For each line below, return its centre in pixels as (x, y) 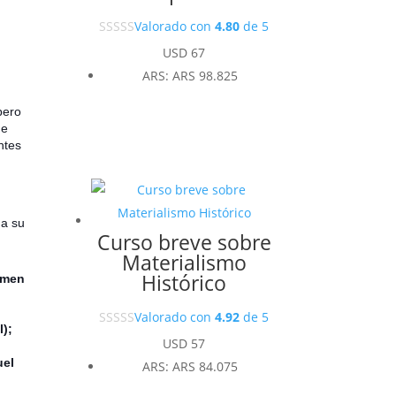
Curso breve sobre (184, 243)
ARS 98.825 (206, 75)
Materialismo (184, 263)
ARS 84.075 (206, 367)
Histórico (184, 283)
